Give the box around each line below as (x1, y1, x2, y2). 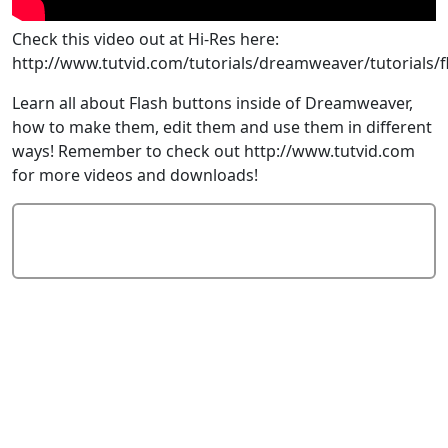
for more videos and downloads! (12, 163, 258, 186)
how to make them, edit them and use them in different (12, 115, 432, 138)
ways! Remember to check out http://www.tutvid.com (12, 139, 415, 162)
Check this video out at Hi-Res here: (12, 27, 279, 50)
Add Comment (169, 213, 279, 236)
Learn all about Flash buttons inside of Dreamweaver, (12, 91, 413, 114)
